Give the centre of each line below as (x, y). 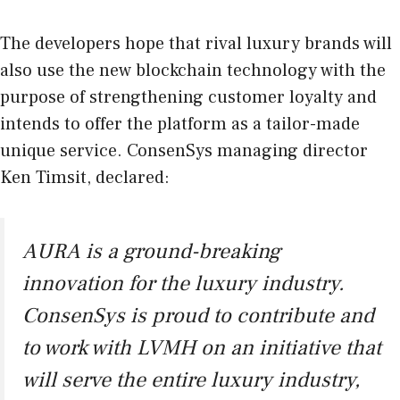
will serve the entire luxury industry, (191, 380)
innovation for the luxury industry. (183, 284)
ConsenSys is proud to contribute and (198, 316)
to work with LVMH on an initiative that (202, 348)
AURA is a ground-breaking (152, 252)
